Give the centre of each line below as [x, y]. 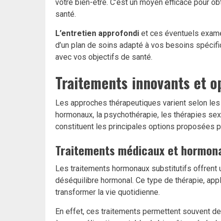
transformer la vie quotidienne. [108, 192]
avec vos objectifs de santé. [104, 57]
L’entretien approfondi [97, 34]
